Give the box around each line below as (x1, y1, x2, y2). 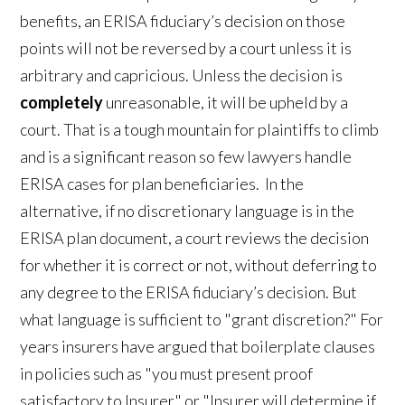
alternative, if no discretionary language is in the (20, 201, 355, 221)
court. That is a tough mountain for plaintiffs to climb (20, 119, 380, 140)
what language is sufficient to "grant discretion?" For (20, 309, 384, 330)
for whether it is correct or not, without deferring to (20, 255, 378, 276)
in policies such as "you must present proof (20, 363, 314, 384)
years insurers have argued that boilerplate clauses (20, 336, 376, 357)
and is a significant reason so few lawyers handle (20, 146, 353, 167)
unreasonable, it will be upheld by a (103, 92, 349, 113)
